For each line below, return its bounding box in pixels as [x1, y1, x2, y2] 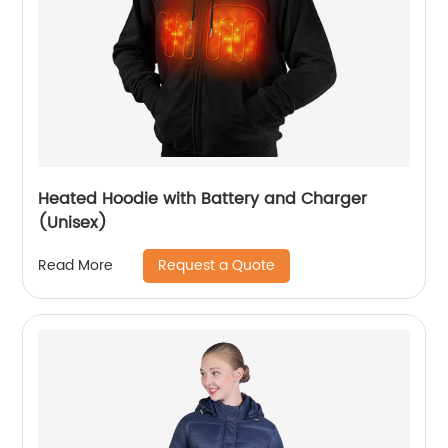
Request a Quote [158, 253, 276, 277]
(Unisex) [38, 209, 108, 236]
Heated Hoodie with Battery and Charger [38, 185, 368, 212]
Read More [38, 254, 114, 278]
